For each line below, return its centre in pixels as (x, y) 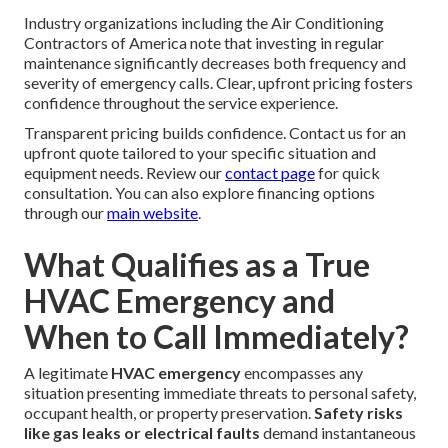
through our (65, 213)
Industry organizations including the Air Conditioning (204, 23)
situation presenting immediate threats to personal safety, (220, 393)
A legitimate (67, 373)
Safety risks (358, 413)
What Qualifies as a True (197, 265)
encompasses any (302, 373)
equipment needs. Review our (124, 173)
